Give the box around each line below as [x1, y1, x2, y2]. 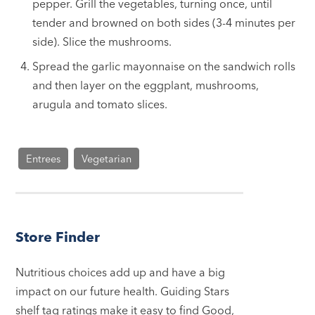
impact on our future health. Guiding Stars [15, 284, 230, 299]
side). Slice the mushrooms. [32, 34, 172, 49]
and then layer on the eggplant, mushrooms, [32, 78, 259, 93]
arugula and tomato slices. [32, 97, 168, 112]
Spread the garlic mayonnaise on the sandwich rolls [32, 59, 296, 74]
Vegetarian [81, 152, 131, 165]
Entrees [26, 152, 61, 165]
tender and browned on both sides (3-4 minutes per [32, 15, 296, 30]
